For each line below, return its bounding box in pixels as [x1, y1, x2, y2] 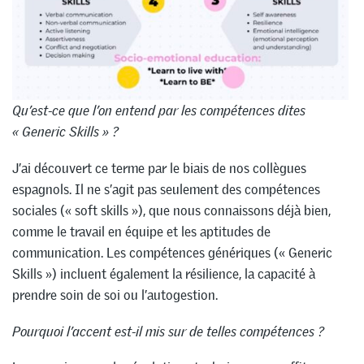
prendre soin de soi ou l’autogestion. [12, 285, 218, 304]
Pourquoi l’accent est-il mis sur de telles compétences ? [12, 322, 324, 340]
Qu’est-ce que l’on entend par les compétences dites [12, 102, 305, 120]
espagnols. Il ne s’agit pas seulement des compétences [12, 180, 320, 198]
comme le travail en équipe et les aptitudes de [12, 222, 271, 240]
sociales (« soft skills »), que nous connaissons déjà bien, [12, 201, 331, 219]
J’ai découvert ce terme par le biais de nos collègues [12, 158, 306, 177]
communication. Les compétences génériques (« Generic [12, 243, 332, 262]
